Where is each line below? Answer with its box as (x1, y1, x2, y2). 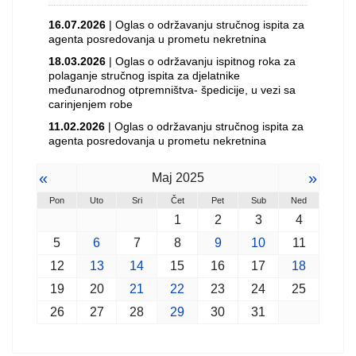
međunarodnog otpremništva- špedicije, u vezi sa (48, 83, 296, 96)
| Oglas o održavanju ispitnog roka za (106, 55, 296, 68)
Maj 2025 (151, 171, 204, 184)
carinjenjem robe (48, 98, 133, 110)
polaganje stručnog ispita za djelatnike (48, 69, 240, 82)
